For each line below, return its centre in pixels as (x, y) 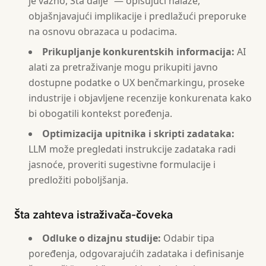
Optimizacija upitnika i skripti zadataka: (138, 134)
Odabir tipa (188, 238)
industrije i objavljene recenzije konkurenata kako (140, 98)
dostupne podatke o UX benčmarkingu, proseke (137, 83)
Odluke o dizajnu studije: (102, 238)
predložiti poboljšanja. (78, 180)
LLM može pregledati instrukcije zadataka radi (132, 149)
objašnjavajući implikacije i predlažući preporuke (137, 16)
